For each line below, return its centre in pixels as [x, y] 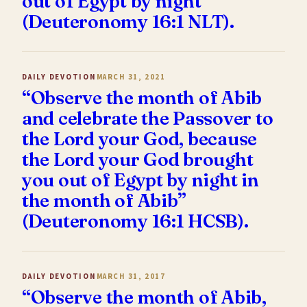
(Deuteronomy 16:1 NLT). [128, 21]
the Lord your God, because [140, 138]
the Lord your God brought [138, 159]
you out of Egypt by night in [140, 180]
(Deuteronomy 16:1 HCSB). [135, 221]
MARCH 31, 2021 [131, 77]
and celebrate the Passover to [148, 118]
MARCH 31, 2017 [131, 276]
